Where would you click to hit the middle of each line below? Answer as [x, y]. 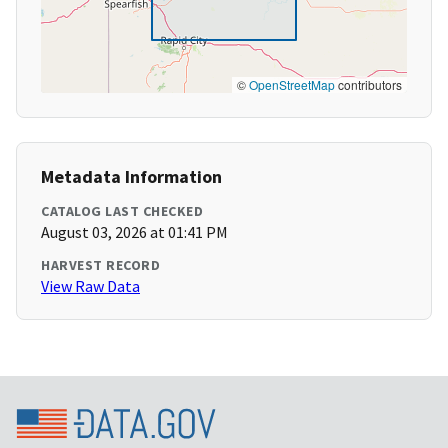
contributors [368, 85]
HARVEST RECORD [100, 265]
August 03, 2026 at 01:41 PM [134, 232]
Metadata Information [131, 177]
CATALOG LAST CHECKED [122, 211]
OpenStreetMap [292, 85]
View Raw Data [90, 286]
